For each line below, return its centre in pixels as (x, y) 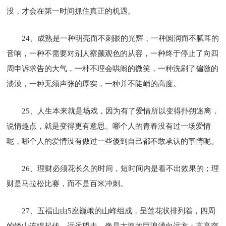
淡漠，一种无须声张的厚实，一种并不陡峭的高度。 (94, 83)
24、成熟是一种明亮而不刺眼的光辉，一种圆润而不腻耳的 (121, 38)
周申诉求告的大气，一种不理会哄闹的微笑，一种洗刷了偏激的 (113, 68)
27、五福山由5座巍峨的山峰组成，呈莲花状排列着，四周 (119, 211)
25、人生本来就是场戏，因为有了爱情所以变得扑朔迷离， (121, 111)
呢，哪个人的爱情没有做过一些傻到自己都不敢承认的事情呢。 (113, 141)
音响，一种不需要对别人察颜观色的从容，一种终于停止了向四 (113, 53)
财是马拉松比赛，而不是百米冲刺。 (67, 183)
